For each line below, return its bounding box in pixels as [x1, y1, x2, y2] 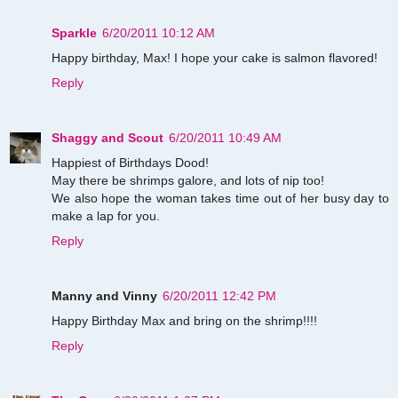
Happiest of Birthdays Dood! [52, 155, 209, 170]
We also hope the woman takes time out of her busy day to [52, 190, 389, 205]
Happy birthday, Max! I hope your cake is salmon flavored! [52, 50, 378, 65]
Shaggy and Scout [52, 130, 163, 145]
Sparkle [52, 25, 97, 40]
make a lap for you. [52, 208, 160, 223]
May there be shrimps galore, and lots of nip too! [52, 172, 324, 187]
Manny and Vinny [52, 288, 157, 303]
